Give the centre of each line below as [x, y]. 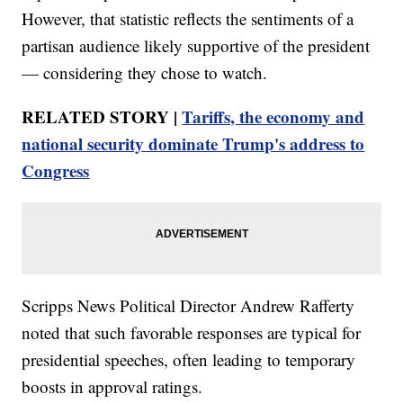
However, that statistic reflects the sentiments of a [188, 18]
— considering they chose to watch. [145, 72]
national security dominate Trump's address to [193, 143]
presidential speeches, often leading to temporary [189, 359]
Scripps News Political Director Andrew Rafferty [188, 305]
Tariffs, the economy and [273, 116]
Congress [56, 170]
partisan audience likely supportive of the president [196, 45]
